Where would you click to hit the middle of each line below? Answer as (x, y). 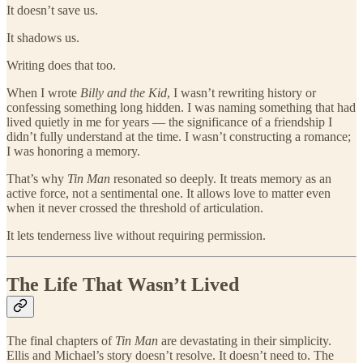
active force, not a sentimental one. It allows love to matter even (169, 194)
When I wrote (43, 93)
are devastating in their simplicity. (245, 341)
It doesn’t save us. (52, 11)
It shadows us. (43, 38)
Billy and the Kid (124, 93)
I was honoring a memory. (73, 152)
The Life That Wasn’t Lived (123, 285)
